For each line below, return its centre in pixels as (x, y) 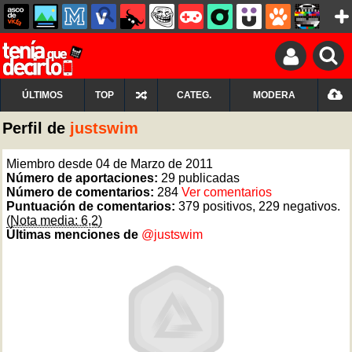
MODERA (274, 95)
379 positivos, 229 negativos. (259, 206)
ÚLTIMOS (42, 95)
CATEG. (194, 95)
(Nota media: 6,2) (54, 220)
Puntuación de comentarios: (92, 206)
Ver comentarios (227, 192)
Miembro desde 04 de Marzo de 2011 (110, 164)
